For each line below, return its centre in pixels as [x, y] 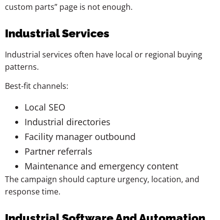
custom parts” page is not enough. [69, 7]
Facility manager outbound [80, 136]
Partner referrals [58, 151]
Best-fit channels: [37, 86]
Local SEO [45, 107]
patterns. [22, 67]
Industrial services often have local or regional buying [104, 54]
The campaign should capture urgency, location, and [102, 179]
